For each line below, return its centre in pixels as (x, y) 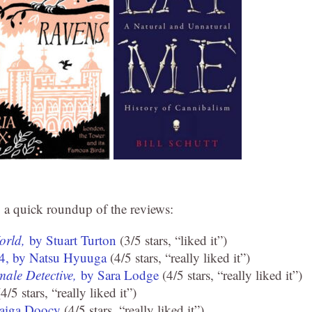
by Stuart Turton (73, 240)
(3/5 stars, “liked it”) (172, 240)
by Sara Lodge (120, 275)
